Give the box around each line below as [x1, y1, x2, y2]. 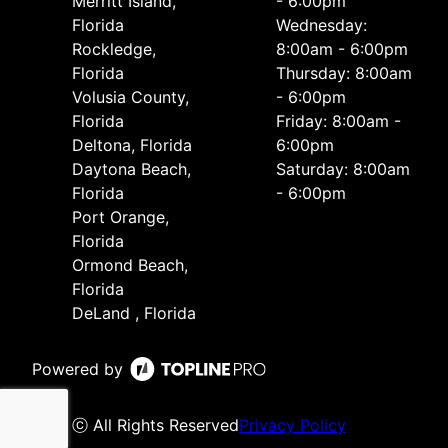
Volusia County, [72, 87, 189, 108]
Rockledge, [72, 39, 156, 60]
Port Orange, [72, 207, 169, 228]
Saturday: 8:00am [276, 159, 410, 180]
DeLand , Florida [72, 303, 196, 324]
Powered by [32, 359, 123, 380]
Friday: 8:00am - [276, 111, 401, 132]
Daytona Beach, [72, 159, 191, 180]
